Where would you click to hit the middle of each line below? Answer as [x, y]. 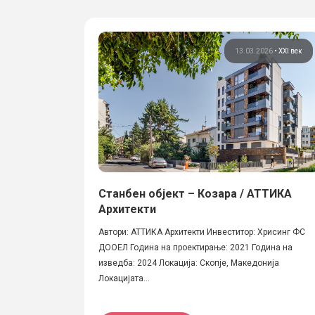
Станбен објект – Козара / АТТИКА [195, 194]
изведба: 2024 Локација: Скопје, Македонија [191, 263]
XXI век [291, 51]
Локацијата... [124, 278]
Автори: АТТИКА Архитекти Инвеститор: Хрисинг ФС [202, 232]
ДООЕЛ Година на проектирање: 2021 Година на [195, 247]
